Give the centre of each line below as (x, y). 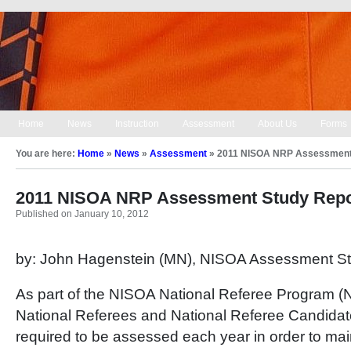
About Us (277, 124)
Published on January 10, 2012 (82, 214)
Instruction (137, 124)
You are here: (47, 154)
